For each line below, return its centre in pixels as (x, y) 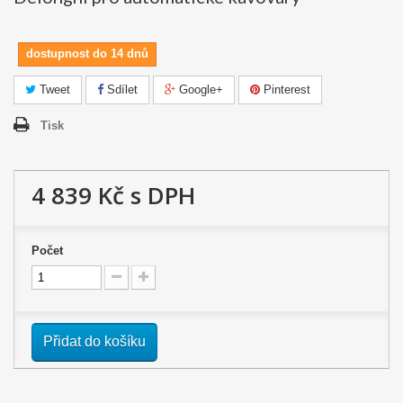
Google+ (199, 90)
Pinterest (285, 90)
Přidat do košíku (94, 341)
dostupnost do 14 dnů (87, 54)
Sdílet (121, 90)
